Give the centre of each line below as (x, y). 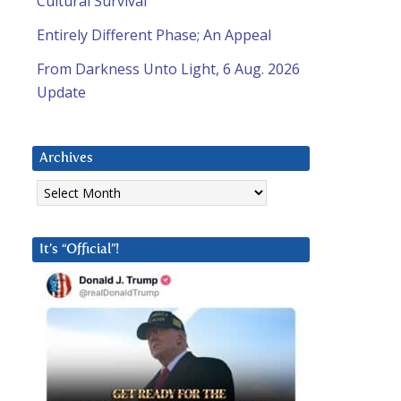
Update (61, 93)
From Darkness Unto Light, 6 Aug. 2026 (168, 69)
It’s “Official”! (79, 250)
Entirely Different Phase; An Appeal (154, 35)
